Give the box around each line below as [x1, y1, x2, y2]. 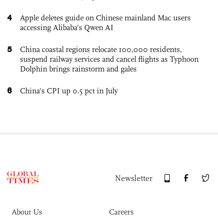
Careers [109, 207, 134, 217]
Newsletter [115, 173, 152, 183]
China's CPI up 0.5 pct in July [20, 86, 118, 95]
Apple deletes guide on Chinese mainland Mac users [20, 13, 191, 22]
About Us [12, 207, 42, 217]
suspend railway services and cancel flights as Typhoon [20, 54, 199, 64]
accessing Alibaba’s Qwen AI [20, 22, 113, 32]
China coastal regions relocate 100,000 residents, [20, 44, 182, 54]
